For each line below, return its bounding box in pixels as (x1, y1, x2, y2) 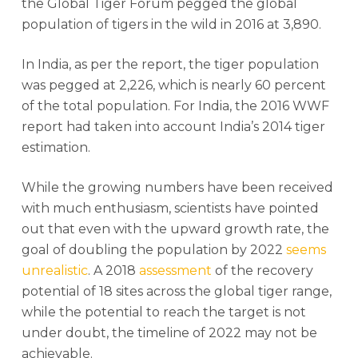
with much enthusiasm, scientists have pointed (21, 201, 319, 216)
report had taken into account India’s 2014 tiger (21, 119, 325, 134)
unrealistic (21, 263, 88, 278)
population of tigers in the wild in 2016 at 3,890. (21, 17, 321, 32)
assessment (138, 263, 212, 278)
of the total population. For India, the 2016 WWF (21, 98, 329, 113)
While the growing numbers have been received (21, 180, 333, 195)
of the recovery (211, 263, 313, 278)
